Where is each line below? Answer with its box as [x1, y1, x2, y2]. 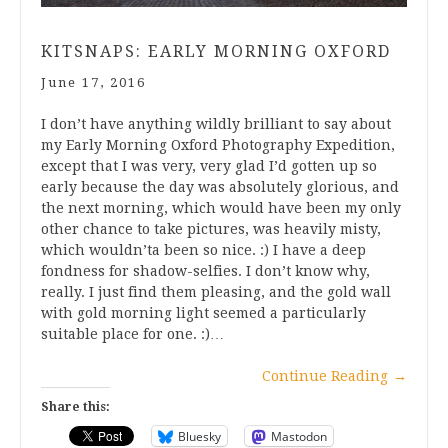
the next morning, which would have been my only [41, 200, 401, 217]
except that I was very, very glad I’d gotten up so [41, 158, 377, 175]
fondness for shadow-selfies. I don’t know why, [41, 263, 370, 280]
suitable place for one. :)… [41, 326, 224, 343]
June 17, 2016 [41, 75, 146, 91]
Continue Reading [262, 368, 388, 385]
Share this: [41, 400, 110, 415]
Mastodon [271, 427, 327, 445]
